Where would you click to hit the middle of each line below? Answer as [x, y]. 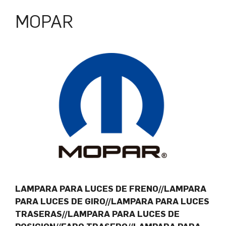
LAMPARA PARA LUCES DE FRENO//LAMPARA [111, 189]
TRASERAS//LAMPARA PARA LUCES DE [97, 214]
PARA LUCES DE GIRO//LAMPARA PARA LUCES [112, 202]
